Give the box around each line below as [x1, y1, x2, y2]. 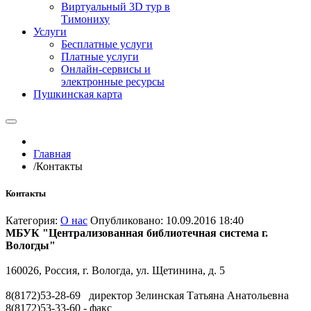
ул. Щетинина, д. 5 [133, 264, 225, 277]
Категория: [6, 215, 60, 227]
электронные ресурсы [61, 76, 165, 87]
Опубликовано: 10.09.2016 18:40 [90, 215, 244, 227]
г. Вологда [83, 264, 131, 277]
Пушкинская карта [33, 88, 122, 100]
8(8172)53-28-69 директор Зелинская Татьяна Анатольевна [6, 289, 289, 302]
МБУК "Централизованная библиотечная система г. [6, 227, 268, 239]
